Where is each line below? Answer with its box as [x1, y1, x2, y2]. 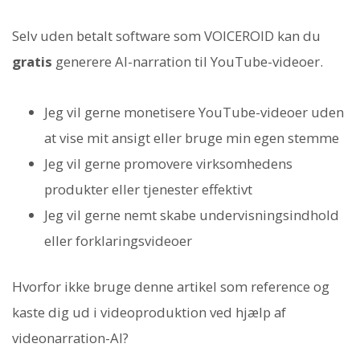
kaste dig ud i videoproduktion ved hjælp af [12, 302, 286, 321]
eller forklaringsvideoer [44, 231, 192, 250]
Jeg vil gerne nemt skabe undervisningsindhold [44, 205, 339, 224]
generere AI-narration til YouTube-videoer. [52, 52, 323, 72]
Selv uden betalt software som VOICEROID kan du [12, 27, 321, 46]
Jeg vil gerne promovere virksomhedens [44, 153, 292, 173]
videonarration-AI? [12, 328, 129, 347]
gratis [12, 52, 52, 72]
